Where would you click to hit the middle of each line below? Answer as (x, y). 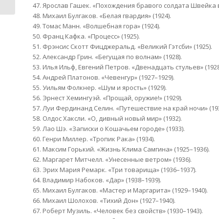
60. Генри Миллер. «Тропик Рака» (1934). (94, 139)
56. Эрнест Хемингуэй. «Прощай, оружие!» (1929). (108, 98)
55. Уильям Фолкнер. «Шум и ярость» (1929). (100, 87)
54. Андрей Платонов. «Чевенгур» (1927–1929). (104, 77)
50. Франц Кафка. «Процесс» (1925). (86, 36)
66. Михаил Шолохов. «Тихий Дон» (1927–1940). (104, 200)
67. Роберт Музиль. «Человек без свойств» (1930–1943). (118, 210)
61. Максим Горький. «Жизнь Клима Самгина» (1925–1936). (121, 149)
